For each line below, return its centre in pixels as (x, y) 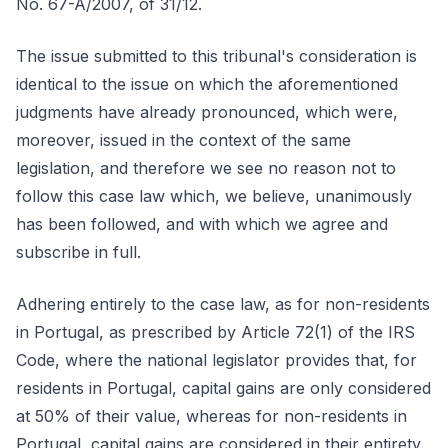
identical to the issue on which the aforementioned (207, 84)
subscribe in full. (78, 252)
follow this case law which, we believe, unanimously (214, 196)
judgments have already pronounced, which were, (207, 112)
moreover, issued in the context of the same (183, 140)
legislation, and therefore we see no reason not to (206, 168)
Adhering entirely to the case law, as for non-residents (223, 304)
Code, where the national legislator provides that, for (216, 360)
